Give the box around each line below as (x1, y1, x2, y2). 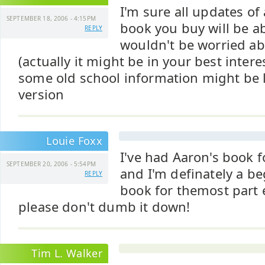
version (18, 86, 64, 103)
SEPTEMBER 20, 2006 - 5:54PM (7, 160, 96, 168)
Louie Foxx (46, 134, 102, 148)
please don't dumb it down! (18, 198, 190, 215)
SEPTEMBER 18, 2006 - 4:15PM (7, 14, 96, 22)
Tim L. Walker (31, 246, 102, 260)
